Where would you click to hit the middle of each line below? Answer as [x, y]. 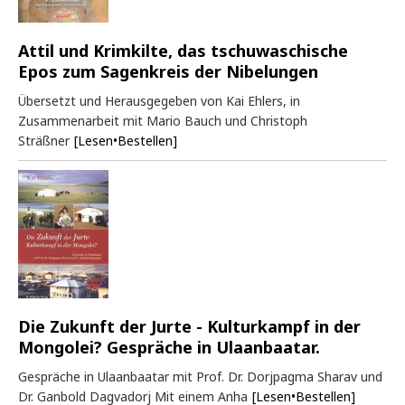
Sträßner [44, 140]
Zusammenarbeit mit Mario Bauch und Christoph [163, 120]
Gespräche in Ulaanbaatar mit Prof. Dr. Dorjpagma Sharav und [200, 376]
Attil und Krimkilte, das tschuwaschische [183, 50]
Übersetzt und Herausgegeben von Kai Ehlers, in [159, 100]
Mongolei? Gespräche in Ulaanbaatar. [169, 347]
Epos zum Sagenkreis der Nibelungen [168, 71]
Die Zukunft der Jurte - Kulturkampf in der [189, 326]
